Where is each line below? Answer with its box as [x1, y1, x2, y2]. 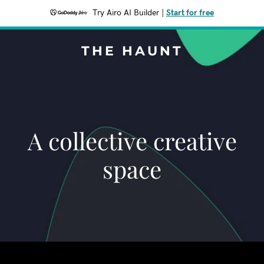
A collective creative [27, 125, 237, 156]
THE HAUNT [81, 43, 183, 59]
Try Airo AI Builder [93, 9, 159, 17]
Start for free [166, 9, 214, 17]
